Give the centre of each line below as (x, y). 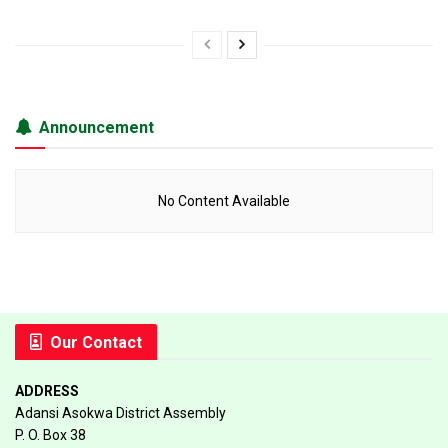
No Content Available (224, 200)
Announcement (96, 127)
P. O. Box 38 (50, 434)
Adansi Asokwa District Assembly (120, 412)
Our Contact (96, 342)
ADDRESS (47, 390)
